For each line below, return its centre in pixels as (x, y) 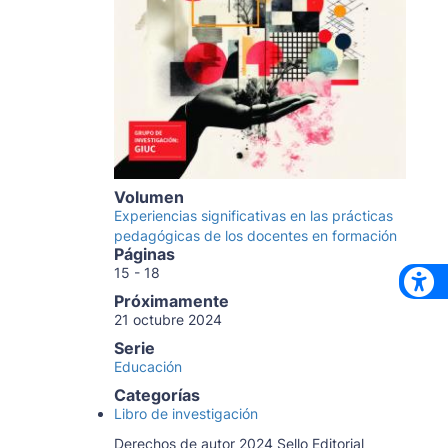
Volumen (148, 197)
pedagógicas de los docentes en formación (255, 236)
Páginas (144, 254)
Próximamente (171, 301)
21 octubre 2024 (167, 320)
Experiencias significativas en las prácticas (253, 216)
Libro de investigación (185, 414)
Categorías (156, 395)
